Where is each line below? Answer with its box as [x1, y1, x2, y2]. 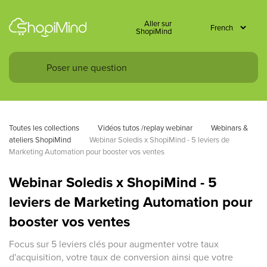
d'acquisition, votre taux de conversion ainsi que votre [9, 250, 233, 263]
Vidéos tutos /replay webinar [98, 122, 193, 133]
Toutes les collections [9, 122, 79, 133]
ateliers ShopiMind [9, 134, 71, 145]
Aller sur [144, 18, 172, 29]
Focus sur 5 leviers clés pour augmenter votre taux [9, 237, 219, 250]
